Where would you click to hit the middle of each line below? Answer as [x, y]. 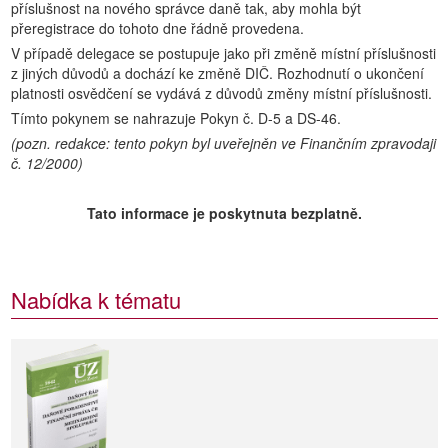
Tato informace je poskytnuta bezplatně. [224, 213]
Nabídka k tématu [96, 299]
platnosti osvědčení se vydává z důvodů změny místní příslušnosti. [221, 93]
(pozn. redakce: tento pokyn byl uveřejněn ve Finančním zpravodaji [223, 143]
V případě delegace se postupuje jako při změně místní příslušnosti [223, 53]
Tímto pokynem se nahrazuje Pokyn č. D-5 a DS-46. [176, 118]
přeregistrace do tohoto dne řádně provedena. [157, 28]
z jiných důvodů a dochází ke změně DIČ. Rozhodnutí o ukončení [217, 73]
